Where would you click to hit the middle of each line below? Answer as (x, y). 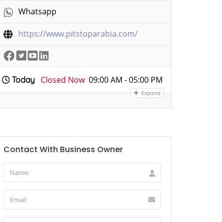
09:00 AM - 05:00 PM (126, 80)
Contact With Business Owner (63, 149)
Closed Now (63, 80)
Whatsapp (37, 11)
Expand (150, 93)
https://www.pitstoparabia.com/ (78, 34)
